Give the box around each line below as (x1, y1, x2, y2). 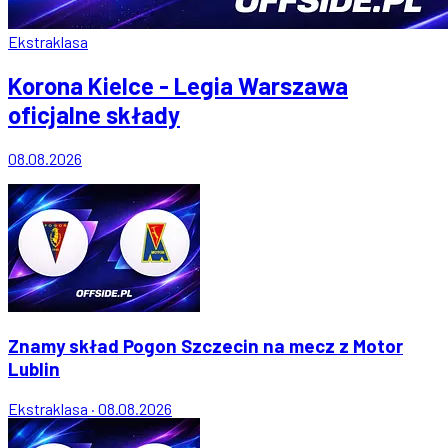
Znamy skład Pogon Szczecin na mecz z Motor (8, 333, 403, 357)
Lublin (8, 356, 60, 380)
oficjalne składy (8, 100, 180, 130)
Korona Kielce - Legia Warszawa (8, 71, 348, 101)
